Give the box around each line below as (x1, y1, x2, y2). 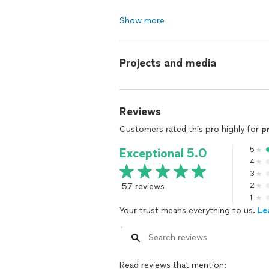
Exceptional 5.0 (119, 145, 207, 160)
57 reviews (122, 181, 165, 192)
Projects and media (119, 56, 216, 70)
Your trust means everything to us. (119, 205, 258, 216)
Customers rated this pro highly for (119, 124, 261, 134)
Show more (119, 15, 165, 26)
